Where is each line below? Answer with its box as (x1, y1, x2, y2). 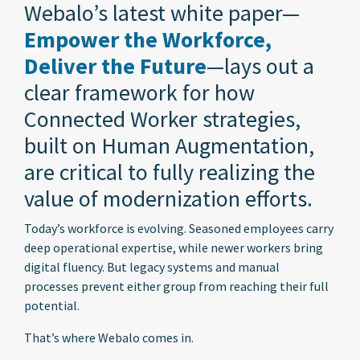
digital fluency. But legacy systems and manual (24, 259, 280, 275)
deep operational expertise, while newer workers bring (24, 239, 323, 256)
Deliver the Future (24, 51, 207, 80)
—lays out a (207, 51, 314, 80)
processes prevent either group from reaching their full (24, 278, 329, 294)
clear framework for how (24, 78, 255, 107)
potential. (24, 297, 80, 313)
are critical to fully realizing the (24, 157, 315, 186)
